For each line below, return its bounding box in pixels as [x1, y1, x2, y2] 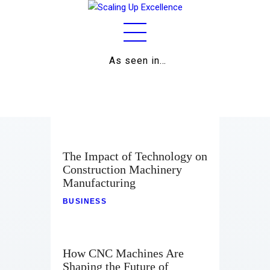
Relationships [100, 193, 167, 209]
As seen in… [109, 55, 166, 66]
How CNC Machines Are [63, 246, 184, 260]
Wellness [111, 245, 156, 260]
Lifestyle [112, 219, 155, 234]
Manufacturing [63, 176, 136, 189]
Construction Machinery [63, 163, 182, 176]
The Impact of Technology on [63, 149, 207, 163]
